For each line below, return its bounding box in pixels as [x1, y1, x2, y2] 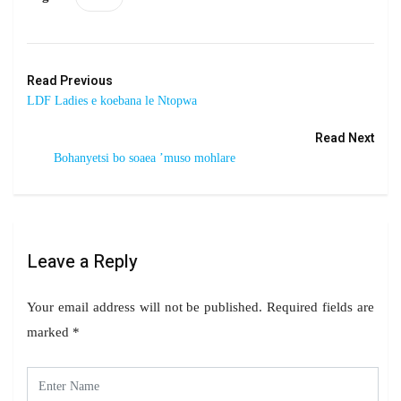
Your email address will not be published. [27, 299, 263, 314]
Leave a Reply [27, 248, 138, 275]
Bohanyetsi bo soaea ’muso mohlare [54, 150, 235, 165]
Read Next [315, 128, 374, 148]
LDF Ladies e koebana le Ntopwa [27, 93, 197, 107]
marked [27, 324, 73, 339]
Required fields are [267, 299, 375, 314]
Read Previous [27, 71, 113, 90]
